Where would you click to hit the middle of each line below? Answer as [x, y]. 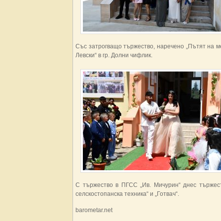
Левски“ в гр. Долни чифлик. [114, 55]
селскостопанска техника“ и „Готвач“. [127, 194]
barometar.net [94, 210]
